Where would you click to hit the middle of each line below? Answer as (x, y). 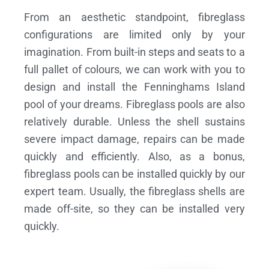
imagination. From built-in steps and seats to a (134, 52)
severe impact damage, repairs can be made (134, 139)
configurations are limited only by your (134, 34)
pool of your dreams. (74, 104)
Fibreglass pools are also (185, 104)
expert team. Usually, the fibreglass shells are (134, 191)
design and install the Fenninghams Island (134, 86)
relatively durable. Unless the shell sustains (134, 121)
